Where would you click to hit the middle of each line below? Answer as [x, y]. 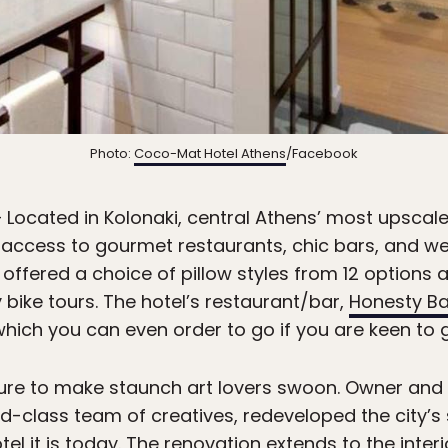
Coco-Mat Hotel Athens [210, 154]
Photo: [112, 154]
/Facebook [322, 154]
